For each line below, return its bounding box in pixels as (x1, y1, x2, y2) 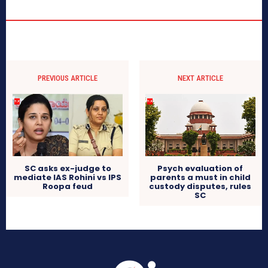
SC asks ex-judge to (24, 163, 111, 175)
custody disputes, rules (149, 181, 252, 193)
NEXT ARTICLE (177, 74, 223, 83)
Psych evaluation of (157, 163, 243, 175)
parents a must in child (150, 172, 251, 184)
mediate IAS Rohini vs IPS (14, 172, 122, 184)
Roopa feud (42, 181, 93, 193)
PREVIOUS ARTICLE (38, 74, 98, 83)
